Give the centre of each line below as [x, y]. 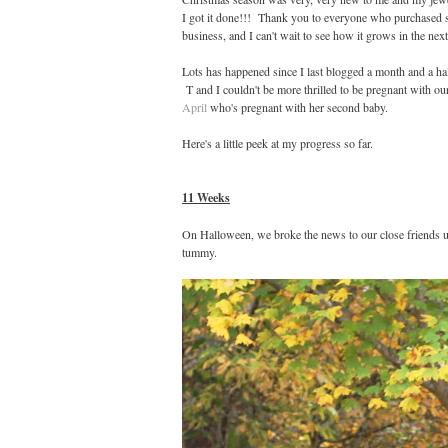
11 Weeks [206, 198]
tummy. [199, 252]
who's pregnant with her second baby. [297, 107]
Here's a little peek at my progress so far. [277, 143]
